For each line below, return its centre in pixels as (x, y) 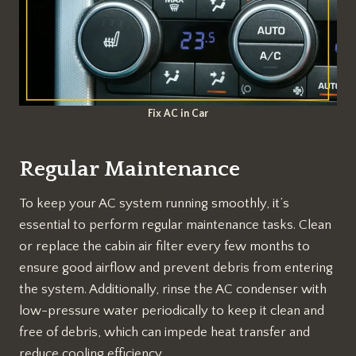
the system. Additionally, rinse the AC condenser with (173, 290)
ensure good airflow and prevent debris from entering (176, 268)
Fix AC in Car (178, 114)
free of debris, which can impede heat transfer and (164, 333)
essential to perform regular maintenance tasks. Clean (175, 225)
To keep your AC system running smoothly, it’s (154, 204)
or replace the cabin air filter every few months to (164, 247)
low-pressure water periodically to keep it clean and (172, 311)
